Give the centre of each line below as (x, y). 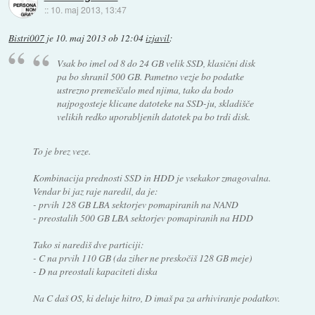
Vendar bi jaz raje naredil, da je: (95, 191)
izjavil (158, 38)
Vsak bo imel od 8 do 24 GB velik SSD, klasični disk (156, 63)
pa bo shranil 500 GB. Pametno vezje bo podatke (151, 77)
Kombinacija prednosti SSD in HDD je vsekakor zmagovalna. (152, 178)
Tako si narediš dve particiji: (88, 245)
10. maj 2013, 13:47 (88, 10)
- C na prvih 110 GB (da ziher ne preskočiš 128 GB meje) (142, 258)
